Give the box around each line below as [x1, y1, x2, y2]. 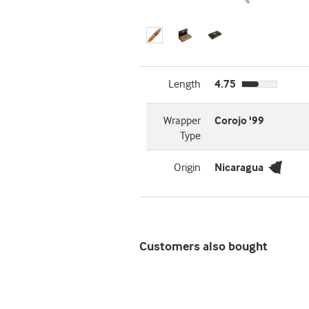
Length [168, 78, 201, 91]
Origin [173, 161, 201, 175]
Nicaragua [214, 161, 263, 175]
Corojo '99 [214, 114, 264, 128]
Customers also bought [139, 239, 268, 255]
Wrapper [163, 114, 201, 128]
